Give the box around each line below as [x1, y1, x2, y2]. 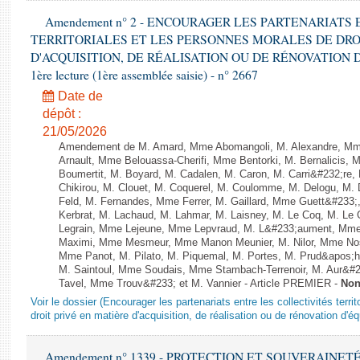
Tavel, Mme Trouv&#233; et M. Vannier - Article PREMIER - [59, 278, 341, 289]
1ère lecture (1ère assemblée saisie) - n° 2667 [31, 67, 258, 83]
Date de [55, 89, 103, 103]
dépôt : [43, 107, 81, 121]
